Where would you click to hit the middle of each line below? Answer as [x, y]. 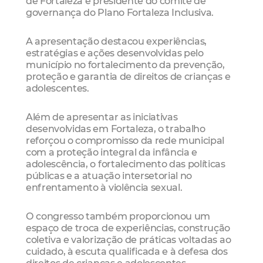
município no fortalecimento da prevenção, [125, 64]
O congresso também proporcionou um [118, 216]
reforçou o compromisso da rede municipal [125, 141]
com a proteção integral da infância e [112, 152]
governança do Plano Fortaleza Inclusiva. [120, 12]
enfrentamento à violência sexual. [104, 188]
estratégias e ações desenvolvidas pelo [115, 53]
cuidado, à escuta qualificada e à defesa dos [127, 252]
